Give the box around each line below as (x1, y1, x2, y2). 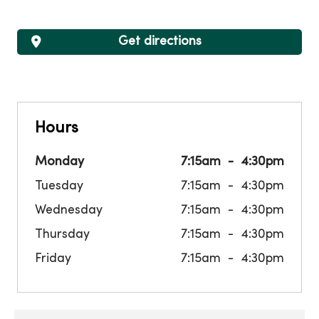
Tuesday (35, 180, 83, 192)
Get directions (117, 36, 202, 48)
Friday (35, 253, 71, 265)
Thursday (35, 229, 90, 241)
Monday (35, 156, 84, 168)
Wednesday (35, 204, 103, 216)
